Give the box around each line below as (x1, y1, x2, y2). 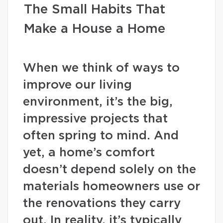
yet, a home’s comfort (23, 147, 155, 159)
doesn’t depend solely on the (23, 164, 196, 176)
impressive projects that (23, 113, 168, 125)
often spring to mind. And (23, 130, 179, 142)
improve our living (23, 79, 132, 91)
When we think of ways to (23, 62, 180, 74)
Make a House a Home (24, 22, 165, 35)
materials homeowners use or (23, 181, 200, 193)
